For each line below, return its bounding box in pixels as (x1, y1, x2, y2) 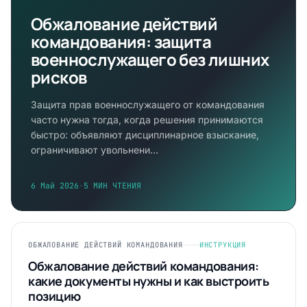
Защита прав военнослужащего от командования (31, 99, 265, 110)
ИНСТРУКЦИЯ (199, 240, 247, 249)
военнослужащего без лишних (31, 48, 269, 71)
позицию (28, 288, 81, 304)
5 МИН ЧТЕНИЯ (84, 180, 141, 191)
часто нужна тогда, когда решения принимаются (31, 114, 263, 125)
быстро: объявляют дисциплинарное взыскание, (31, 129, 259, 140)
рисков (31, 66, 87, 88)
